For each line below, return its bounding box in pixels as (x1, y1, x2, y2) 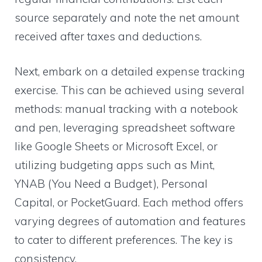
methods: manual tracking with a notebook (15, 102, 238, 116)
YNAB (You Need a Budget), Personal (15, 177, 208, 191)
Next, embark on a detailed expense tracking (15, 64, 245, 79)
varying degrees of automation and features (15, 214, 246, 229)
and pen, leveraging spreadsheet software (15, 120, 235, 135)
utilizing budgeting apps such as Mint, (15, 158, 215, 173)
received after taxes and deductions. (15, 29, 202, 43)
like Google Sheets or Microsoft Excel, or (15, 139, 218, 154)
